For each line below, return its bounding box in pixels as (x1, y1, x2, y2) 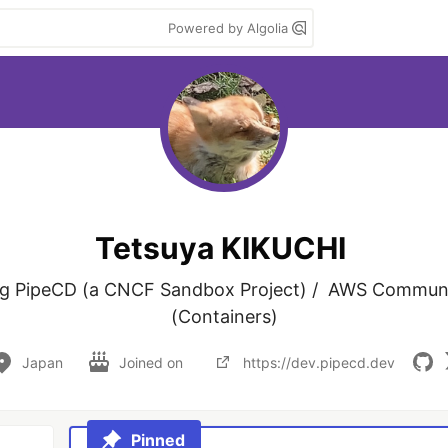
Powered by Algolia (168, 20, 292, 36)
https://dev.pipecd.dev (242, 353, 395, 371)
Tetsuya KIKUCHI (94, 229, 346, 266)
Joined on (118, 353, 187, 371)
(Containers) (170, 306, 278, 327)
